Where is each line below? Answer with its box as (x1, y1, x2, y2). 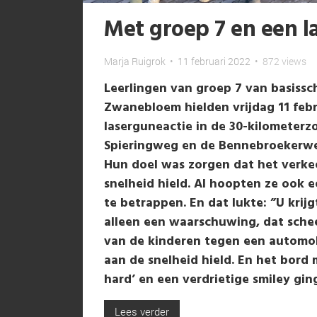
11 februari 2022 (178, 54, 250, 68)
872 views (260, 54, 306, 68)
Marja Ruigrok (104, 54, 166, 68)
